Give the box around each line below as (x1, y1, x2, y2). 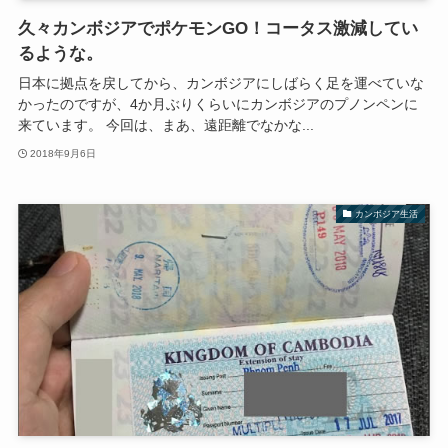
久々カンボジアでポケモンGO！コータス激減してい (17, 19, 418, 39)
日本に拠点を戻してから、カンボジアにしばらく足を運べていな (17, 75, 424, 92)
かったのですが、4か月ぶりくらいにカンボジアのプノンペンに (17, 96, 418, 113)
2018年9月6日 (30, 147, 97, 159)
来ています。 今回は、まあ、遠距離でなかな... (17, 117, 314, 134)
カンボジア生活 (355, 208, 419, 219)
